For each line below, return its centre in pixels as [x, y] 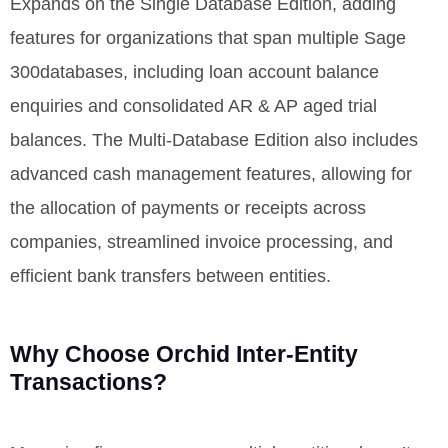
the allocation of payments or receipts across [188, 207]
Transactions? [88, 381]
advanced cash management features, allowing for [211, 173]
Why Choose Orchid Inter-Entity [184, 353]
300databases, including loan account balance [194, 71]
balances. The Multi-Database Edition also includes [214, 139]
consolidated [173, 105]
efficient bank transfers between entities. [170, 275]
